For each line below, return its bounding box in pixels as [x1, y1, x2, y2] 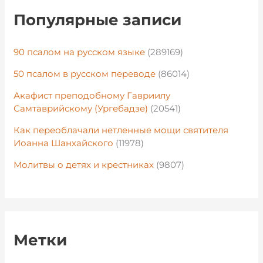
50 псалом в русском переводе [14, 68, 159, 80]
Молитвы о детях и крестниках [14, 159, 157, 171]
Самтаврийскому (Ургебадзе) [14, 103, 151, 114]
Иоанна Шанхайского [14, 137, 116, 149]
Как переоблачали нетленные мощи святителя [14, 124, 229, 136]
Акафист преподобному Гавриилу [14, 90, 171, 102]
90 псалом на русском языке [14, 46, 148, 58]
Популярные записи [14, 10, 182, 29]
